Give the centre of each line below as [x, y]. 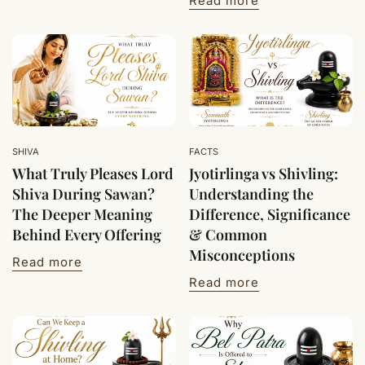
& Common [228, 235]
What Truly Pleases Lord [93, 174]
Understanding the [251, 194]
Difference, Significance [270, 215]
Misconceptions [242, 255]
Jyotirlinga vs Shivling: [264, 174]
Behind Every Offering [87, 235]
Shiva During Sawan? [84, 194]
